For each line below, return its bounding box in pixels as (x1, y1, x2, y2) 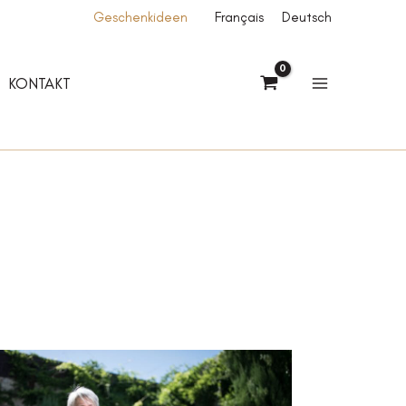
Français (215, 9, 264, 25)
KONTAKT (7, 72, 71, 93)
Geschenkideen (93, 9, 188, 25)
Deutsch (282, 9, 332, 25)
